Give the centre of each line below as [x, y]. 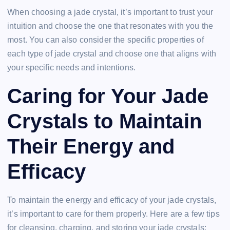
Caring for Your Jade [108, 96]
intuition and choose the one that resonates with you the [110, 26]
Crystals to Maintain [104, 121]
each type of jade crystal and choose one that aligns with [112, 54]
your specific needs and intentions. [72, 68]
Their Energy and [91, 146]
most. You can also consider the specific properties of [106, 40]
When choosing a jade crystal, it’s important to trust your [110, 12]
